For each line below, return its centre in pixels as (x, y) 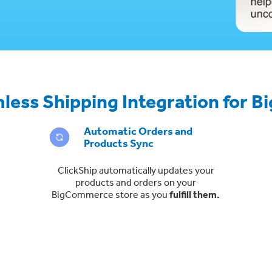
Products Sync (119, 143)
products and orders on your (136, 182)
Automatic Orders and (138, 131)
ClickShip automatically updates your (136, 170)
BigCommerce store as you (111, 194)
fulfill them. (195, 194)
